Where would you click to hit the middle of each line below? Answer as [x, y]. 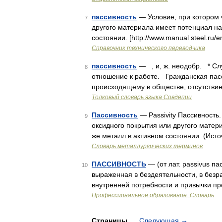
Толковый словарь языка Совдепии [142, 97]
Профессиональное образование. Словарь [153, 195]
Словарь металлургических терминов [147, 146]
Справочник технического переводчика [148, 48]
